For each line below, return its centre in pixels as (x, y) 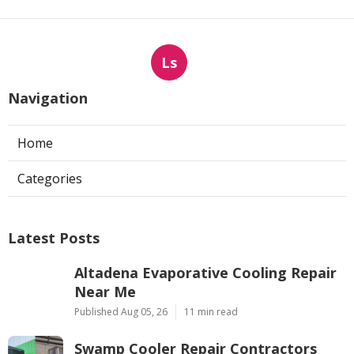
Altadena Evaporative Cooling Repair (205, 273)
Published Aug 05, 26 (121, 312)
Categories (50, 179)
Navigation (48, 98)
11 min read (211, 312)
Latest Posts (54, 238)
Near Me (105, 292)
